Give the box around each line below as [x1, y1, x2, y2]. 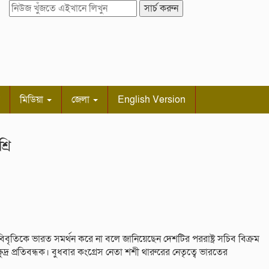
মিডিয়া [20, 93, 46, 107]
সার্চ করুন [144, 2, 178, 15]
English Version [118, 93, 186, 107]
